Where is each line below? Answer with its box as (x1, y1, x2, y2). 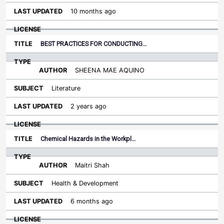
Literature (51, 84, 80, 92)
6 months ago (70, 197, 113, 205)
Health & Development (51, 179, 118, 187)
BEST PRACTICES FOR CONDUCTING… (40, 40, 147, 47)
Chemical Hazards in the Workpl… (40, 135, 136, 142)
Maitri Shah (75, 161, 109, 169)
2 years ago (70, 102, 106, 110)
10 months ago (70, 7, 116, 15)
